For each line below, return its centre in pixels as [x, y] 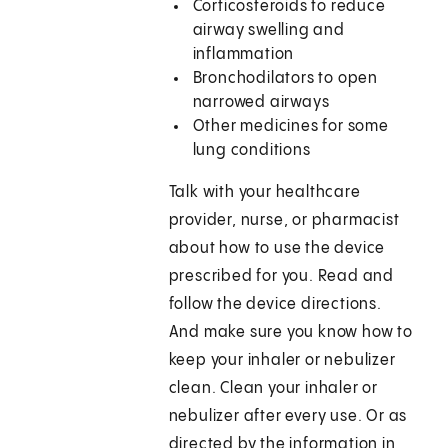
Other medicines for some [290, 127]
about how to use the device [277, 249]
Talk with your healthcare [264, 193]
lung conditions [251, 151]
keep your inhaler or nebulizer [282, 361]
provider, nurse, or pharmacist [284, 221]
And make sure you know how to [290, 333]
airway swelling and [268, 31]
